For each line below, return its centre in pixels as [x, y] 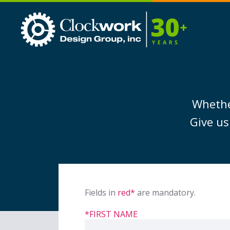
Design [200, 25]
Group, [200, 35]
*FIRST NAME [111, 214]
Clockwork [206, 15]
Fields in [101, 193]
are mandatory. [166, 193]
